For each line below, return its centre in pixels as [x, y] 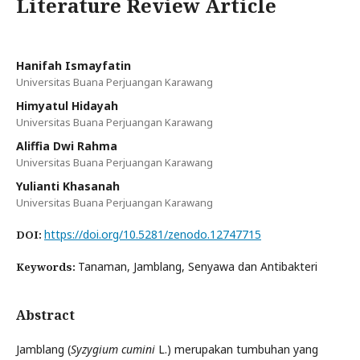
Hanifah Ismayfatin [74, 65]
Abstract [45, 315]
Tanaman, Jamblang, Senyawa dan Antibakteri [198, 266]
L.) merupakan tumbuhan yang [238, 349]
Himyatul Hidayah [67, 105]
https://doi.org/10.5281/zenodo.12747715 [153, 234]
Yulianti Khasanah [68, 186]
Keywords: [47, 266]
